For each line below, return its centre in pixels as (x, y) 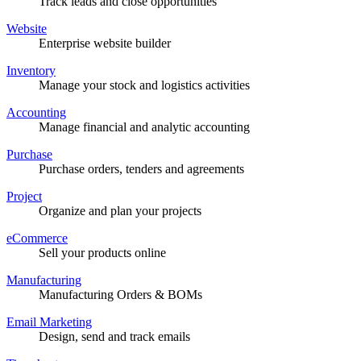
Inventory (31, 70)
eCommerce (37, 238)
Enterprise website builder (105, 43)
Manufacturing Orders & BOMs (120, 294)
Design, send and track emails (114, 336)
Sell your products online (102, 252)
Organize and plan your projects (120, 210)
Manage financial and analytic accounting (144, 127)
